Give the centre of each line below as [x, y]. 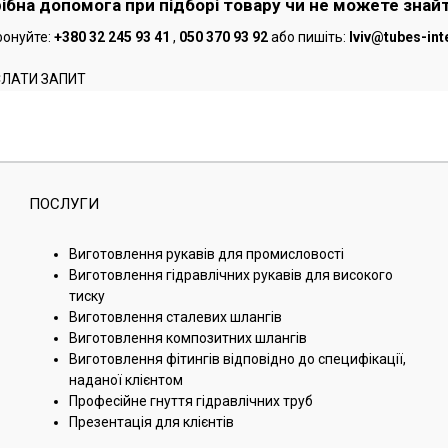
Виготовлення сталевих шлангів [176, 317]
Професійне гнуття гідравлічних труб [191, 401]
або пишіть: [309, 37]
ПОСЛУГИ [64, 204]
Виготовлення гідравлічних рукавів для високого [231, 275]
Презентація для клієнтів [152, 422]
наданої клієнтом [126, 380]
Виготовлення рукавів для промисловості [207, 254]
